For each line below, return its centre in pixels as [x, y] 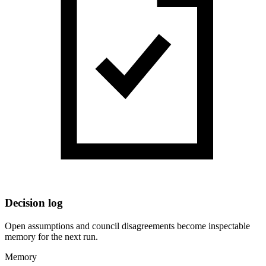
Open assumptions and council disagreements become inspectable [127, 226]
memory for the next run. [51, 237]
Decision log [34, 203]
